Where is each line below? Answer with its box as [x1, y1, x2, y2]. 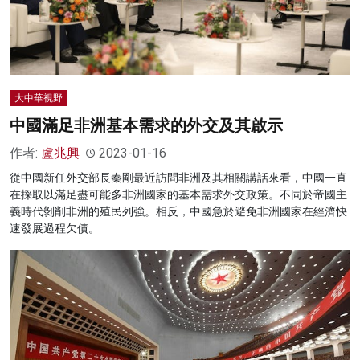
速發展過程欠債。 [10, 222, 100, 235]
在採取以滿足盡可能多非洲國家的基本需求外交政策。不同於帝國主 [10, 188, 347, 202]
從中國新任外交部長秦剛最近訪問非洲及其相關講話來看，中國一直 [10, 171, 347, 185]
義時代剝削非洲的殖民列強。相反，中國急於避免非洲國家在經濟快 [10, 205, 347, 219]
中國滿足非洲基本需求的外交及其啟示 [10, 116, 283, 136]
